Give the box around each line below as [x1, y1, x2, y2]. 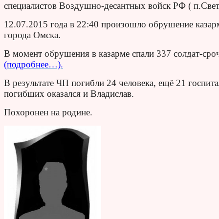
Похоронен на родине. [4, 107, 92, 118]
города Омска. [4, 30, 61, 41]
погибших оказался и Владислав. [4, 88, 134, 99]
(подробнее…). [4, 59, 63, 70]
